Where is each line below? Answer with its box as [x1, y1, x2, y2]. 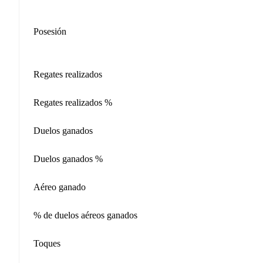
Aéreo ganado [33, 181, 86, 192]
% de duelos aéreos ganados [33, 210, 137, 220]
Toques [33, 238, 60, 248]
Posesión [33, 26, 66, 36]
